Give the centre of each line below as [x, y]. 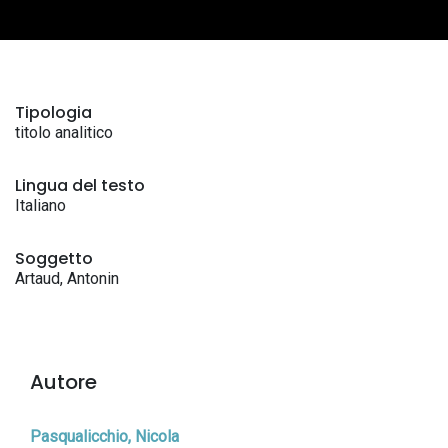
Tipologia [53, 112]
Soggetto [54, 258]
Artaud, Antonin [67, 278]
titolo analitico [64, 132]
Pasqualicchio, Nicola [104, 436]
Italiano [40, 205]
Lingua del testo [80, 185]
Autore [63, 382]
